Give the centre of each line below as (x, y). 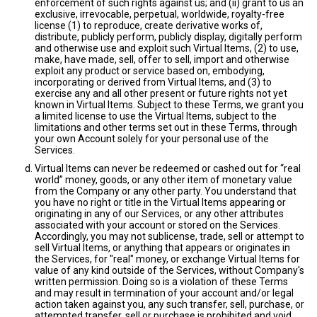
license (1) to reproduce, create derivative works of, (149, 25)
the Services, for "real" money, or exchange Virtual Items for (167, 259)
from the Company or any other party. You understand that (166, 191)
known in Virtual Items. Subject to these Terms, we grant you (169, 105)
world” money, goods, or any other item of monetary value (163, 180)
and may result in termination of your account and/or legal (164, 293)
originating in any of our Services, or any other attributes (159, 214)
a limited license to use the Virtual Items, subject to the (156, 116)
